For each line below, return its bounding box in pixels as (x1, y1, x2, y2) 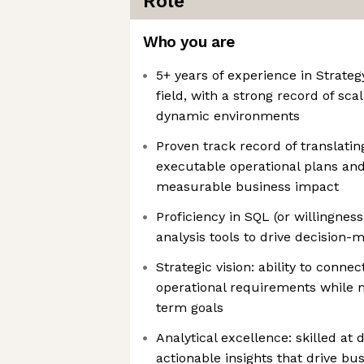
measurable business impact (156, 179, 339, 194)
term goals (156, 300, 223, 315)
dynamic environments (156, 108, 300, 123)
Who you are (143, 32, 235, 51)
